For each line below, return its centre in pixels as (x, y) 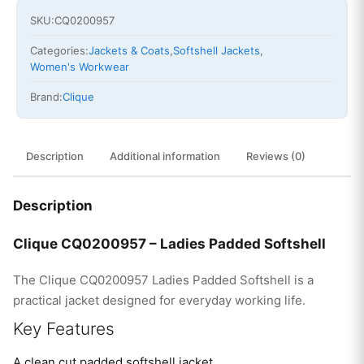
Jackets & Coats (129, 50)
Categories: (59, 50)
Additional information (165, 156)
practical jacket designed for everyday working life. (159, 300)
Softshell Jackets (217, 50)
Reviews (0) (276, 156)
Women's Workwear (80, 66)
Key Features (64, 328)
